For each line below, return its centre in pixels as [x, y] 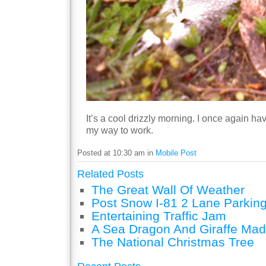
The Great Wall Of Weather [168, 189]
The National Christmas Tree [173, 242]
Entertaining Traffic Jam [159, 216]
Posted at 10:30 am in [116, 153]
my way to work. [120, 130]
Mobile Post [176, 153]
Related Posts [110, 174]
